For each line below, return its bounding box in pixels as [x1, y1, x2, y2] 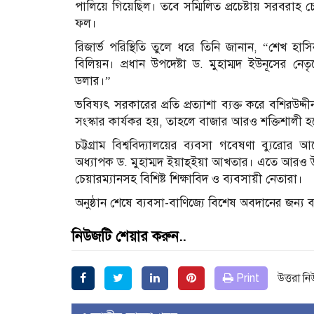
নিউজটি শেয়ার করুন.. [71, 227, 186, 245]
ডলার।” [75, 73, 111, 88]
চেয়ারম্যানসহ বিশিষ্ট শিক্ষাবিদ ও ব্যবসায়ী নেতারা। [75, 171, 303, 186]
